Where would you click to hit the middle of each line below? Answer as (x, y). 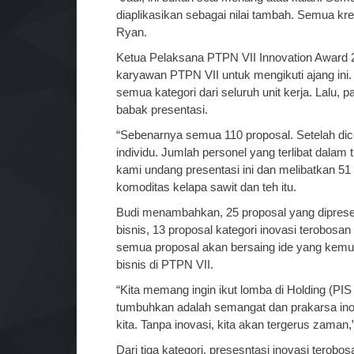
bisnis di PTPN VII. (165, 264)
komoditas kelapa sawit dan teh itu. (206, 186)
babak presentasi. (162, 109)
